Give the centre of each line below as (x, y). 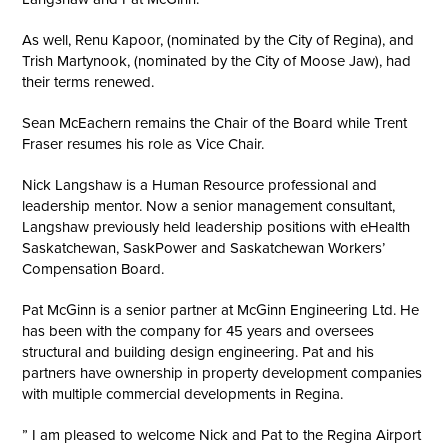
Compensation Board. (93, 269)
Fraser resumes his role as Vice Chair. (143, 144)
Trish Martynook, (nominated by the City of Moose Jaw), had (217, 61)
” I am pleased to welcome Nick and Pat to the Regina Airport (222, 435)
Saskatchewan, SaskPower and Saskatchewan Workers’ (204, 248)
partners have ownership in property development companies (222, 373)
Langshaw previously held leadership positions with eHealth (216, 227)
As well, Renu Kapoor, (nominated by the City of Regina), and (218, 40)
